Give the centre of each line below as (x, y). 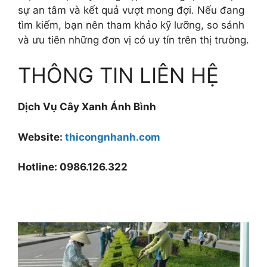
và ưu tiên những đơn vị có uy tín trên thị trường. (133, 40)
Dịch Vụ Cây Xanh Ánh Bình (87, 107)
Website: (41, 137)
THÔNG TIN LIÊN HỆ (118, 75)
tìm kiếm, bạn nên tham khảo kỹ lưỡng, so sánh (131, 25)
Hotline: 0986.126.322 (73, 167)
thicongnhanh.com (113, 137)
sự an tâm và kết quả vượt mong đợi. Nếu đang (131, 10)
